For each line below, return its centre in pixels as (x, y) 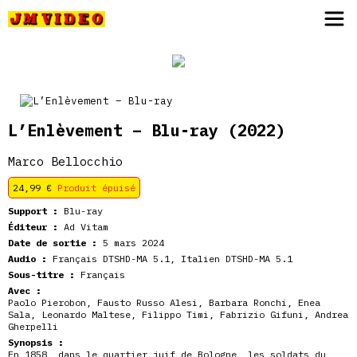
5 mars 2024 (131, 243)
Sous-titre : (41, 275)
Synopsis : (36, 342)
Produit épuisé (96, 188)
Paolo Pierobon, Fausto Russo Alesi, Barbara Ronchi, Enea (164, 302)
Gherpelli (33, 326)
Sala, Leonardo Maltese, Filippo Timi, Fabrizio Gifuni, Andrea (178, 314)
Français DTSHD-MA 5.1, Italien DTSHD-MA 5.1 (170, 259)
